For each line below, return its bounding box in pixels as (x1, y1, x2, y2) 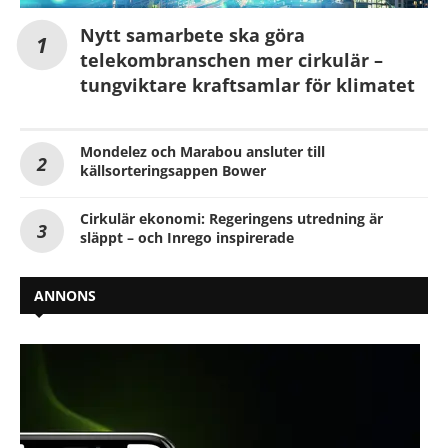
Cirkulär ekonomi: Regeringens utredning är (80, 209, 383, 229)
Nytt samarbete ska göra (80, 23, 305, 48)
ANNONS (34, 286, 96, 306)
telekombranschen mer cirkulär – (80, 48, 383, 73)
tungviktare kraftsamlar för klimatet (80, 73, 415, 98)
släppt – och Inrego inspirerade (80, 228, 294, 248)
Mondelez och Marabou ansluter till (80, 142, 325, 162)
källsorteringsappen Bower (80, 161, 266, 181)
